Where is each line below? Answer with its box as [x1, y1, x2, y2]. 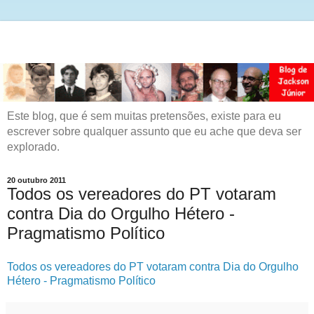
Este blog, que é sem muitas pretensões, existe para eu [7, 109, 281, 122]
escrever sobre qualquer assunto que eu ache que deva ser [7, 125, 301, 137]
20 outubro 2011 [7, 175, 66, 184]
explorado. [7, 140, 60, 153]
